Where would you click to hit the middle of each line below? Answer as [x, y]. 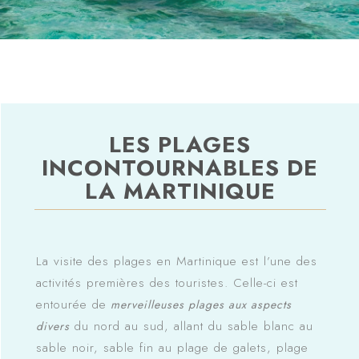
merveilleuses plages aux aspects [199, 304]
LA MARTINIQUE [180, 191]
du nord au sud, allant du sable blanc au [191, 326]
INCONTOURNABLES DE [180, 167]
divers [52, 326]
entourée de [71, 304]
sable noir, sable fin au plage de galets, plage [172, 347]
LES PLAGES [180, 144]
